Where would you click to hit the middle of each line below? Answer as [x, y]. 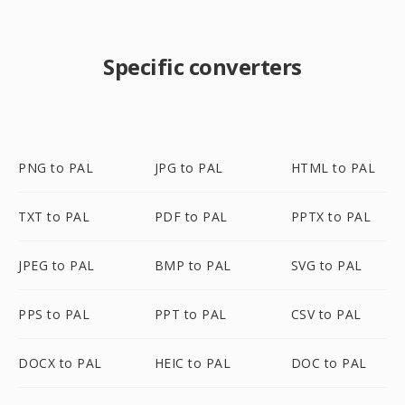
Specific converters [202, 66]
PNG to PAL [56, 168]
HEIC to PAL [193, 363]
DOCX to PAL [60, 363]
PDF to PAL [191, 217]
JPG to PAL [188, 168]
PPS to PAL [54, 314]
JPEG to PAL [57, 265]
